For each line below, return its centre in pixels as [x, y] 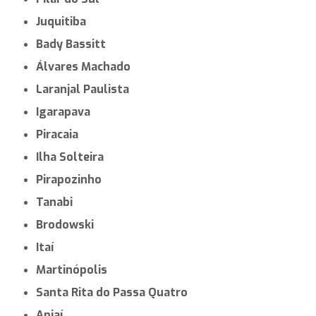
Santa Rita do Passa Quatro [116, 292]
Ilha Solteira [72, 157]
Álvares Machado [87, 66]
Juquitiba [63, 21]
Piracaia [61, 134]
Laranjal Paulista [86, 89]
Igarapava [65, 111]
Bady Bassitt [75, 44]
